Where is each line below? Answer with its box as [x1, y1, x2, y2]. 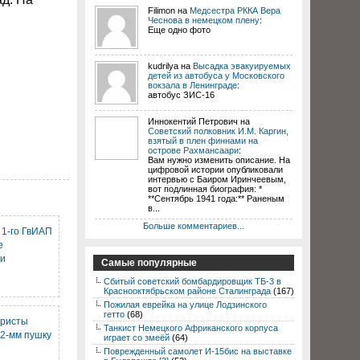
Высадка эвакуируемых [193, 61, 291, 71]
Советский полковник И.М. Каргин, [148, 126, 288, 136]
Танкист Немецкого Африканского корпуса [104, 323, 278, 333]
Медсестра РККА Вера [190, 6, 280, 15]
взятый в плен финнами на [148, 136, 258, 145]
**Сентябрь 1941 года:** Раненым [148, 194, 284, 203]
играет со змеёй [104, 333, 170, 342]
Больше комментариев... [143, 221, 244, 231]
